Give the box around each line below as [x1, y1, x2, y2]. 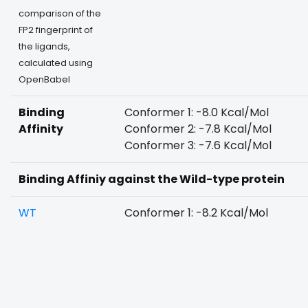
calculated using [19, 57, 93, 69]
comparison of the [19, 8, 101, 19]
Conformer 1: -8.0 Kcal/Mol [124, 104, 269, 120]
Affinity [19, 121, 63, 137]
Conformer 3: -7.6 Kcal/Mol [124, 137, 272, 153]
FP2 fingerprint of [19, 24, 93, 36]
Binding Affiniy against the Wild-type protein [19, 171, 285, 187]
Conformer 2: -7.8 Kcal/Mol [124, 121, 272, 137]
